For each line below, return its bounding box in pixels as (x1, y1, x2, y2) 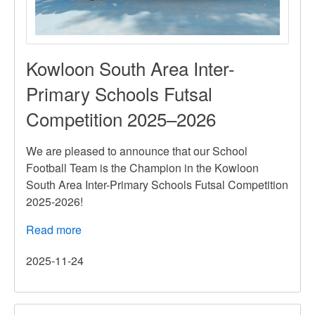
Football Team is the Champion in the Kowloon (26, 159, 259, 176)
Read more (26, 221, 82, 238)
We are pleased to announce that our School (26, 142, 247, 159)
